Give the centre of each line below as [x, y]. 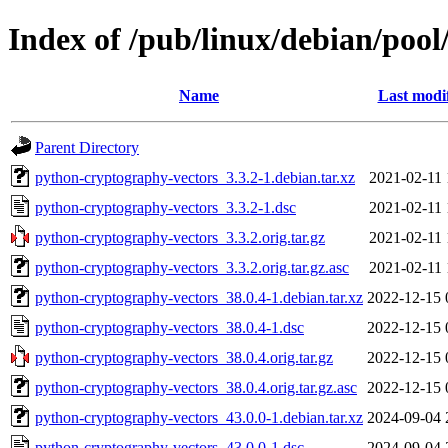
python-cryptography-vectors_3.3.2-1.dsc [165, 207]
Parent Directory [87, 147]
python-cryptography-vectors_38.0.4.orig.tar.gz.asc [196, 387]
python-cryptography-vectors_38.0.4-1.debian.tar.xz [199, 297]
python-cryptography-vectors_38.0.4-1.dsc [169, 327]
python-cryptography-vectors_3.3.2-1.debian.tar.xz [195, 177]
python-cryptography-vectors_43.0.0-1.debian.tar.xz [199, 417]
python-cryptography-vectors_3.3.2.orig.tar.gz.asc [192, 267]
